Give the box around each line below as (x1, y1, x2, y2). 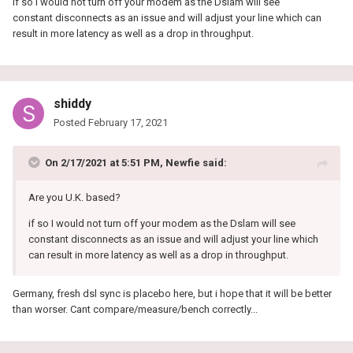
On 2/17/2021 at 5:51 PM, (45, 157, 165, 169)
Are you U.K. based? (28, 191, 121, 204)
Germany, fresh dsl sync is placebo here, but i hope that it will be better (13, 288, 332, 300)
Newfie (165, 157, 200, 169)
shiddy (54, 96, 91, 112)
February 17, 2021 (88, 117, 168, 129)
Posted (54, 117, 88, 129)
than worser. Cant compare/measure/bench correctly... (13, 303, 258, 316)
